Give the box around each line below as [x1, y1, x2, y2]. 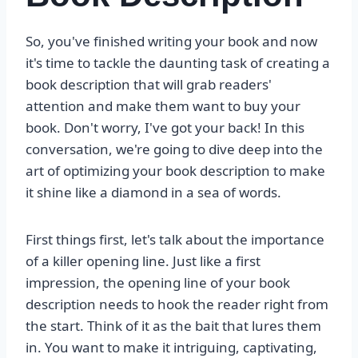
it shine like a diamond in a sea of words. [26, 183, 281, 202]
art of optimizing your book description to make [26, 161, 325, 181]
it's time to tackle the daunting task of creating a [26, 54, 330, 73]
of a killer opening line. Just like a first [26, 252, 261, 271]
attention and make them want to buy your [26, 97, 300, 116]
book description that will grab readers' [26, 75, 272, 94]
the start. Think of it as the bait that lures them [26, 316, 321, 336]
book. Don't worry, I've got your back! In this [26, 118, 304, 137]
